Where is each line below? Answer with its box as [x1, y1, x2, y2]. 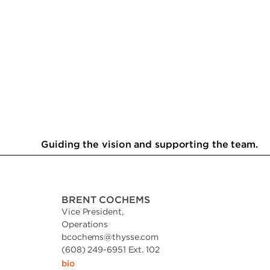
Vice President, [61, 207, 124, 216]
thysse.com [112, 232, 159, 241]
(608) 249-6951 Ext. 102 [61, 245, 160, 254]
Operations [61, 219, 108, 228]
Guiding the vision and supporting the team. [41, 139, 258, 149]
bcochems [61, 232, 104, 241]
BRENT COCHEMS [61, 194, 150, 205]
